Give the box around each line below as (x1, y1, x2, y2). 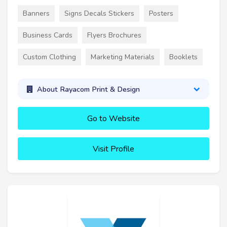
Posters (149, 9, 173, 19)
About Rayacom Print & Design (36, 84, 140, 94)
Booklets (169, 52, 198, 62)
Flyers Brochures (87, 30, 141, 41)
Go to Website (87, 113, 140, 125)
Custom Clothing (23, 52, 76, 62)
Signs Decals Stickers (64, 9, 134, 19)
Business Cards (23, 30, 72, 41)
